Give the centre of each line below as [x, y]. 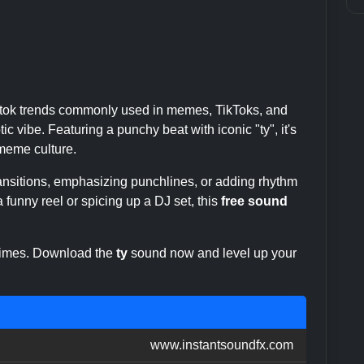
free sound [254, 201]
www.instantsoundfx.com [222, 344]
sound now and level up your [212, 253]
